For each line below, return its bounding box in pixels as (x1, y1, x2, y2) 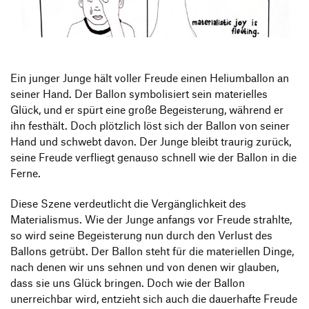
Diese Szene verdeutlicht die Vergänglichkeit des (10, 197, 246, 210)
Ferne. (10, 167, 41, 180)
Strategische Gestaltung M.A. (24, 19, 152, 30)
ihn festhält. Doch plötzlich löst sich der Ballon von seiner (10, 119, 290, 132)
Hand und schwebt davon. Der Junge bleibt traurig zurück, (10, 135, 291, 148)
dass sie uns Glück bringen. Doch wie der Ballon (10, 277, 245, 290)
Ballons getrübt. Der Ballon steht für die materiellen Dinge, (10, 245, 294, 258)
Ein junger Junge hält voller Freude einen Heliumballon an (10, 72, 289, 85)
